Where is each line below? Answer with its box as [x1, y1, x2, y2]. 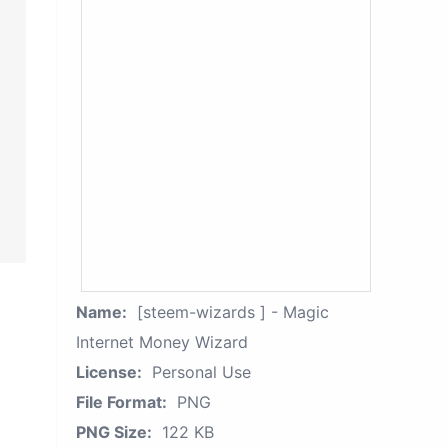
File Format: [76, 392, 167, 412]
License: [76, 362, 142, 382]
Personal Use [152, 362, 251, 382]
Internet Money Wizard [76, 332, 248, 352]
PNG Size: [76, 422, 152, 442]
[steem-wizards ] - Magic [137, 302, 329, 322]
